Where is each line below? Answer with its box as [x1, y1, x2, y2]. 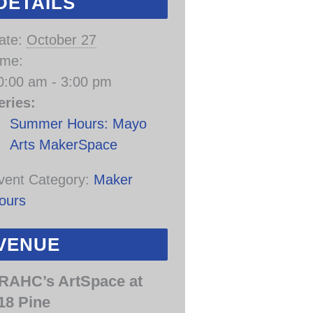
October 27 [27, 32, 96, 48]
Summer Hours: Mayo [10, 116, 147, 131]
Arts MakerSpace [10, 137, 117, 152]
